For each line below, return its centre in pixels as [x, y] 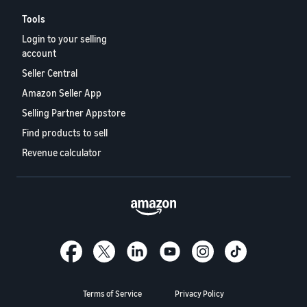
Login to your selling [64, 39]
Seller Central [50, 73]
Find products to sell [65, 133]
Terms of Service [112, 294]
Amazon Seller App [62, 93]
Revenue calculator [62, 153]
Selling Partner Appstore [74, 113]
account [39, 53]
